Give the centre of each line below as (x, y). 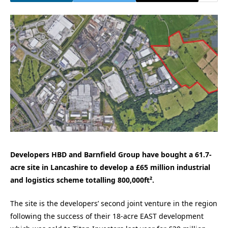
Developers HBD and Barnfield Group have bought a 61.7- (111, 154)
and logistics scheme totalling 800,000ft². (82, 180)
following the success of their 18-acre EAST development (107, 216)
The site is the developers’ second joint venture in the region (114, 204)
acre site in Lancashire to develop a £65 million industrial (110, 167)
